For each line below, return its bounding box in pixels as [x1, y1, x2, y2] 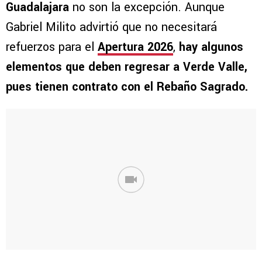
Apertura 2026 [98, 39, 173, 56]
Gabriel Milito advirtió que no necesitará [6, 19, 217, 36]
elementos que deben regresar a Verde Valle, [6, 58, 247, 76]
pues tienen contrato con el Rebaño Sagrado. [6, 78, 248, 96]
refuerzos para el [6, 39, 98, 56]
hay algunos [179, 39, 243, 56]
